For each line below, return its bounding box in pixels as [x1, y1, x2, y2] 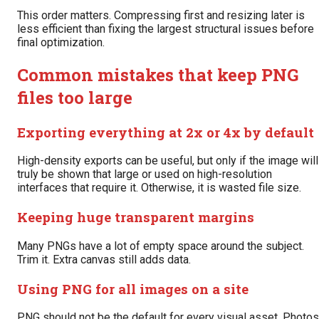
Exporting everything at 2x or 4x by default [17, 122, 314, 141]
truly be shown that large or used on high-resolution [17, 167, 272, 182]
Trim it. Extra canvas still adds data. [17, 252, 191, 266]
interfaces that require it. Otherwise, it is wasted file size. [17, 181, 301, 195]
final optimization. [17, 35, 105, 49]
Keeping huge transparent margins [17, 208, 254, 226]
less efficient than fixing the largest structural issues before [17, 21, 314, 36]
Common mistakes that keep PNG [17, 63, 298, 86]
